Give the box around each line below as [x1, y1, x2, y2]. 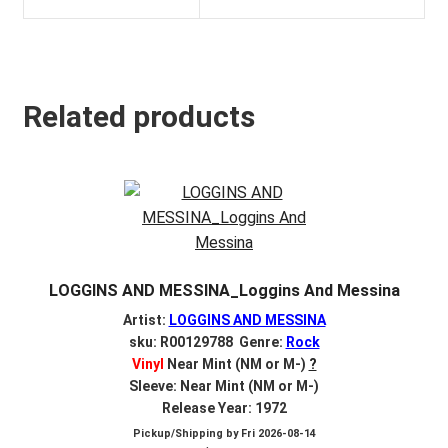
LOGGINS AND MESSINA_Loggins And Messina [48, 281, 400, 301]
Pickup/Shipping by [132, 426, 241, 440]
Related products [22, 99, 255, 135]
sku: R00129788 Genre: [128, 333, 286, 350]
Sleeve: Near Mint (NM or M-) [129, 377, 319, 394]
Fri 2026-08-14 [240, 426, 316, 440]
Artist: [122, 311, 169, 328]
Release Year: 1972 [161, 399, 287, 416]
